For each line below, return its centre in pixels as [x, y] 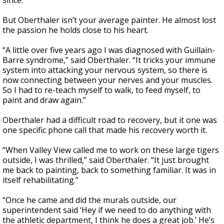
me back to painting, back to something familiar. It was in [109, 170]
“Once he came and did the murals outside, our [89, 200]
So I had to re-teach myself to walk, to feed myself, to [101, 90]
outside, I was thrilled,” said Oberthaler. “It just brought [106, 160]
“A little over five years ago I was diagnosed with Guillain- [109, 50]
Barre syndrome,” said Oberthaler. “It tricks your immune [109, 60]
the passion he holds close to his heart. [75, 30]
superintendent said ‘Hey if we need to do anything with [107, 210]
